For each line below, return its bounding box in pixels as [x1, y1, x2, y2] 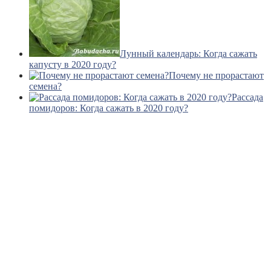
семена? [29, 80, 62, 91]
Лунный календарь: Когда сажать [120, 48, 257, 59]
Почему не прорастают [169, 70, 264, 80]
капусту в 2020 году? [29, 59, 116, 70]
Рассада [232, 91, 263, 102]
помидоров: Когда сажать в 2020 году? [29, 102, 188, 113]
